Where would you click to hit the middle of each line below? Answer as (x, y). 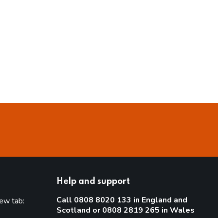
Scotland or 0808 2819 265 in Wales (125, 210)
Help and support (93, 182)
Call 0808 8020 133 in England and (122, 200)
